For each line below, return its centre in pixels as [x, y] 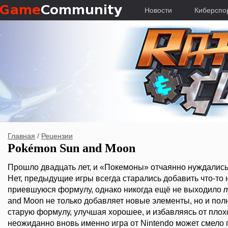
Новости [158, 10]
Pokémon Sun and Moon [72, 148]
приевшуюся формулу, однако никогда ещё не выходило [116, 190]
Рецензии [57, 136]
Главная [21, 136]
